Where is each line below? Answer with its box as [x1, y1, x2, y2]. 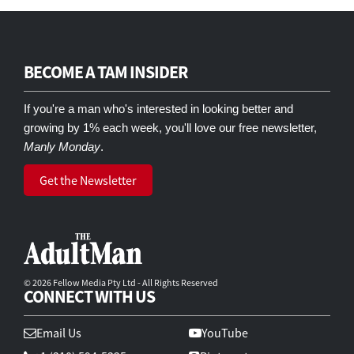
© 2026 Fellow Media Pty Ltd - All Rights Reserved [24, 277, 218, 289]
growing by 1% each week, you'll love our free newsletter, [24, 120, 317, 134]
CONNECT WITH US [24, 284, 155, 307]
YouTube [201, 324, 248, 341]
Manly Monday [24, 139, 100, 153]
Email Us [36, 324, 81, 341]
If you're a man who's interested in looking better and [24, 101, 293, 115]
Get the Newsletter [40, 171, 137, 188]
